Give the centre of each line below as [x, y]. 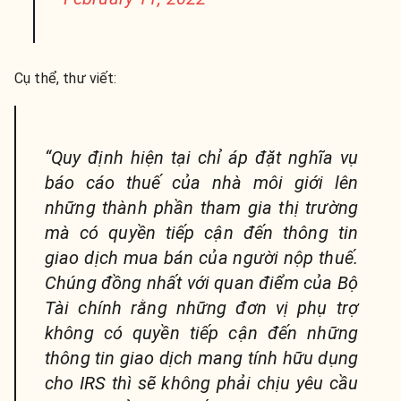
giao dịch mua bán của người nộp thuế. [201, 257]
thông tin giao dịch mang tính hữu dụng [201, 358]
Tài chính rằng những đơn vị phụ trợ [201, 307]
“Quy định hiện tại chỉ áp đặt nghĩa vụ [201, 157]
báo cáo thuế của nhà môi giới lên [201, 182]
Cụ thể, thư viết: [66, 78]
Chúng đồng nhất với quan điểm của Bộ [201, 282]
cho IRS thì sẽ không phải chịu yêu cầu [201, 383]
